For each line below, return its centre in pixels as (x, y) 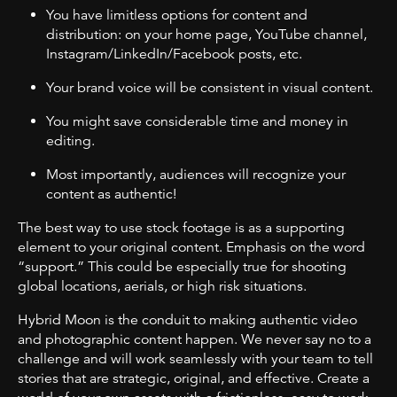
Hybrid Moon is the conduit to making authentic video (187, 319)
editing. (70, 140)
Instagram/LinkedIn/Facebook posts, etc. (174, 54)
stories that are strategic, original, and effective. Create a (194, 378)
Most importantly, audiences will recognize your (196, 174)
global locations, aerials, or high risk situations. (162, 286)
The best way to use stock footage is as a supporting (181, 227)
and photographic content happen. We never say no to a (195, 339)
